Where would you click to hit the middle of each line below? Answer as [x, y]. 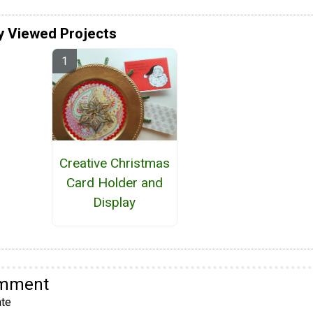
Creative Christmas [114, 163]
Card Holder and [114, 183]
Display [115, 203]
